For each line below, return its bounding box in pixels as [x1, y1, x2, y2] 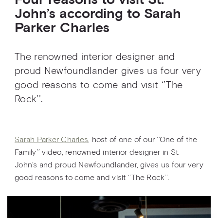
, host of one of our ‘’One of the [88, 136, 198, 144]
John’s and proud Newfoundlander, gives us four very [15, 161, 203, 169]
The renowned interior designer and [15, 52, 175, 62]
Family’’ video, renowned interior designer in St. [15, 148, 180, 156]
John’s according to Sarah [15, 7, 181, 21]
